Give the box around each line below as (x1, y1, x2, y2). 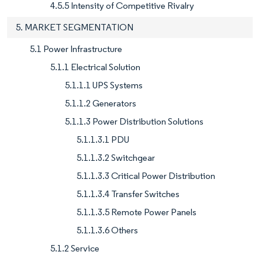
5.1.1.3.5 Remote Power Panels (77, 206, 196, 218)
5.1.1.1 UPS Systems (65, 79, 143, 91)
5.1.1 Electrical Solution (50, 61, 140, 73)
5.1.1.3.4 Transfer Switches (77, 188, 180, 199)
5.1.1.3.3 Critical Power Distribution (77, 170, 215, 181)
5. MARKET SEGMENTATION (16, 21, 133, 33)
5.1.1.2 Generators (65, 97, 136, 109)
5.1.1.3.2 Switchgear (77, 151, 155, 163)
